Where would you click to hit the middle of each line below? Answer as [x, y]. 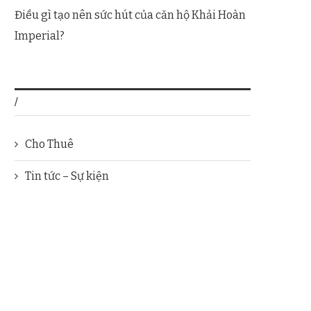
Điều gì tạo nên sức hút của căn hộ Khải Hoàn [130, 15]
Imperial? [40, 35]
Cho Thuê [49, 144]
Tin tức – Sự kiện [67, 176]
